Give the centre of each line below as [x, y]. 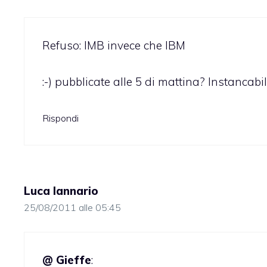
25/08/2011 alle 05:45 [72, 208]
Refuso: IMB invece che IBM [114, 46]
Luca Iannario [61, 191]
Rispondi [60, 118]
